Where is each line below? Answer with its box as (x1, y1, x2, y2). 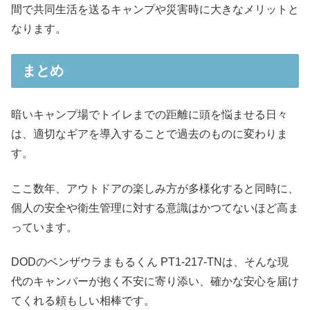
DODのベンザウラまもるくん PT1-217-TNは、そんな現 (11, 255, 289, 268)
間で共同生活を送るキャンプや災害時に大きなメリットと (11, 3, 299, 15)
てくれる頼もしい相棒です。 (11, 294, 155, 307)
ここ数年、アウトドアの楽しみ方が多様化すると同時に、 (11, 182, 299, 194)
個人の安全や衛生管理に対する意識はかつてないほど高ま (11, 201, 299, 214)
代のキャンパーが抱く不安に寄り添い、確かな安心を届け (11, 275, 299, 287)
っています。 (11, 221, 77, 233)
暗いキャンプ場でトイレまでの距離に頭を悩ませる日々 (11, 109, 288, 121)
